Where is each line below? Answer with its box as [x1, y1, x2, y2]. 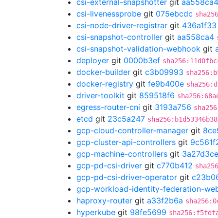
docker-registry [76, 79, 133, 89]
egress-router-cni [76, 102, 140, 112]
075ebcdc [156, 9, 193, 18]
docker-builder [76, 67, 130, 77]
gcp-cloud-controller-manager [76, 126, 188, 135]
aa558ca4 [177, 32, 214, 42]
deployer [76, 55, 109, 65]
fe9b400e [148, 79, 184, 89]
